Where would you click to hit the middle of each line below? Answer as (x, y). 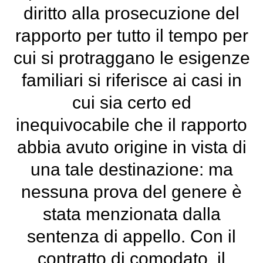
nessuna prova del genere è (131, 192)
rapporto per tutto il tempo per (131, 36)
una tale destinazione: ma (131, 169)
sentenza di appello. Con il (131, 236)
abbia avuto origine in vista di (131, 147)
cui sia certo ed (131, 102)
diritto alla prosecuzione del (131, 13)
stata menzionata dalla (131, 214)
